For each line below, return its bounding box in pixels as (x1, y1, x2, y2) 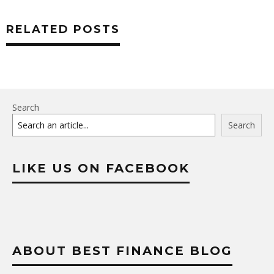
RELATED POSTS (6, 23, 120, 37)
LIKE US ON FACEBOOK (12, 161, 190, 176)
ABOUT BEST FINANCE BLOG (12, 243, 232, 259)
